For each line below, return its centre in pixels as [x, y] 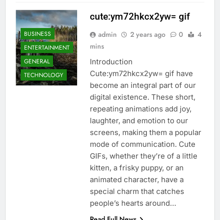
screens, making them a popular [145, 133]
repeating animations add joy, [140, 109]
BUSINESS [38, 34]
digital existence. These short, [142, 97]
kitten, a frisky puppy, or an [137, 168]
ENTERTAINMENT [47, 47]
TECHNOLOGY [44, 75]
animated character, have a [137, 180]
